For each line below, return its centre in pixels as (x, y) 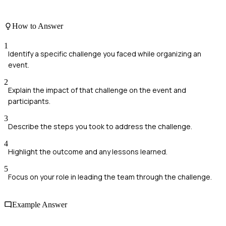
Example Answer (40, 205)
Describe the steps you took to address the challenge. (100, 126)
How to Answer (38, 26)
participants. (29, 101)
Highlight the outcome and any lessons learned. (88, 151)
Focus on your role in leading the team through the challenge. (110, 177)
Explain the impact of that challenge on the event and (97, 90)
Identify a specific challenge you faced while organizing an (105, 53)
